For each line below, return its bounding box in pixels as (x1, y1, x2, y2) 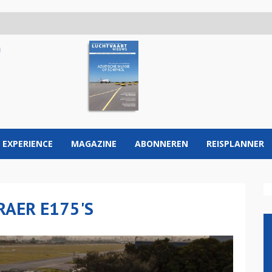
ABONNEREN (135, 138, 188, 149)
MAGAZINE (71, 138, 117, 149)
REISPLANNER (206, 138, 264, 149)
